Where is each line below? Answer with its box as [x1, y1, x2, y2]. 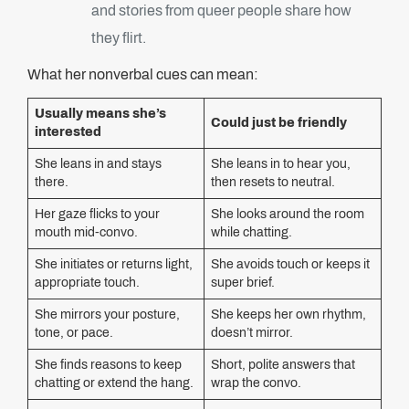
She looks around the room [211, 207, 364, 221]
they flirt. [91, 30, 146, 46]
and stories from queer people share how [91, 3, 351, 18]
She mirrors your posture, [35, 308, 180, 321]
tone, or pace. [35, 326, 113, 340]
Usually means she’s [35, 107, 166, 121]
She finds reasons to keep [35, 358, 182, 372]
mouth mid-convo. [35, 225, 138, 239]
